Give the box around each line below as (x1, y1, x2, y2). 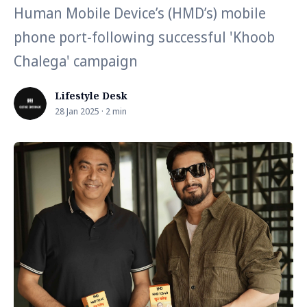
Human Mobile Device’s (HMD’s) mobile (14, 3, 266, 23)
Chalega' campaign (14, 51, 138, 71)
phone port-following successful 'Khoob (14, 27, 275, 47)
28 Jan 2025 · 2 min (55, 105, 127, 117)
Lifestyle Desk (55, 89, 127, 102)
